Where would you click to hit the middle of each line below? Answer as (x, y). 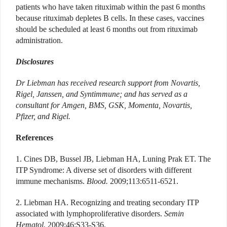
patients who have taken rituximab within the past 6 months (110, 7)
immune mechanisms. (51, 181)
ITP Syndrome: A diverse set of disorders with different (104, 170)
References (34, 138)
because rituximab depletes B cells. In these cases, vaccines (110, 18)
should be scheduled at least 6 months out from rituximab (107, 29)
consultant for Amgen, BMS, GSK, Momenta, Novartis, (104, 105)
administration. (39, 41)
